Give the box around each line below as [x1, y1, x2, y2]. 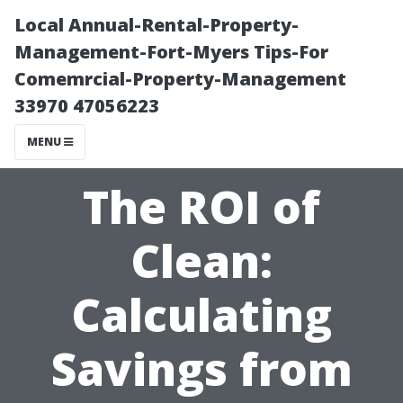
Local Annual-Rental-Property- [14, 13, 299, 37]
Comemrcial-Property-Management [14, 67, 346, 91]
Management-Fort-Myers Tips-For [14, 40, 328, 64]
